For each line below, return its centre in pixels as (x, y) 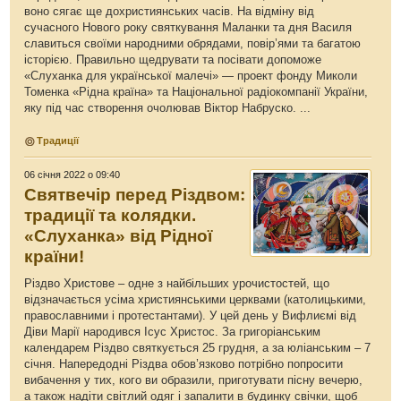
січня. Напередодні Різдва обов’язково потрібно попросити (184, 364)
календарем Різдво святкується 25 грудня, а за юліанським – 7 (198, 348)
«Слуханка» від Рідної (119, 236)
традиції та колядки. (111, 215)
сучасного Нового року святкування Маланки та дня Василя (188, 27)
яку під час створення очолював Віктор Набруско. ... (168, 108)
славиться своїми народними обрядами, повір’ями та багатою (193, 43)
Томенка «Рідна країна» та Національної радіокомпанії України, (196, 92)
